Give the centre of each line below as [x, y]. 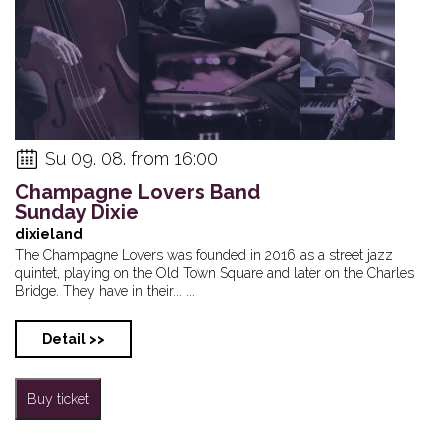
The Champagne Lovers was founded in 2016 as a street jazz [204, 254]
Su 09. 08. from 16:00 [131, 158]
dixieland [49, 233]
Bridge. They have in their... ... [105, 290]
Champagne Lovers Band [137, 191]
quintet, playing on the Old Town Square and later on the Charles [214, 272]
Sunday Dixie [77, 211]
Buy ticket [58, 398]
